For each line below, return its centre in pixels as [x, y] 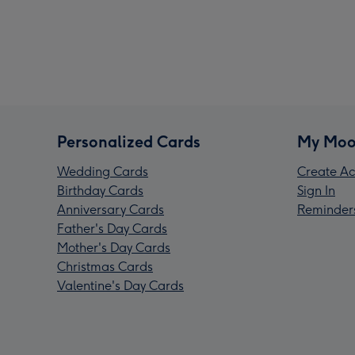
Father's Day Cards [112, 229]
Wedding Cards [103, 172]
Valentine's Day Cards [120, 286]
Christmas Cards [105, 267]
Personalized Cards [129, 142]
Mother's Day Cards [114, 248]
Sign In [316, 191]
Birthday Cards [100, 191]
